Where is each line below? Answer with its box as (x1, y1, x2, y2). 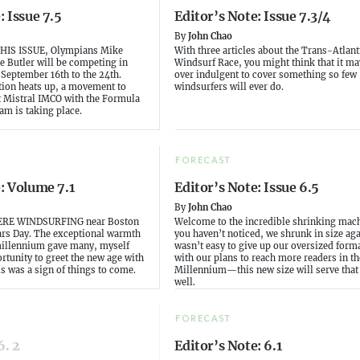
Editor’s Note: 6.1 (174, 337, 282, 354)
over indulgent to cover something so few (174, 69, 358, 81)
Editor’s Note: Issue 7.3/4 (174, 8, 332, 25)
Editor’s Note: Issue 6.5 (174, 178, 319, 195)
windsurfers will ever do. (174, 81, 284, 93)
